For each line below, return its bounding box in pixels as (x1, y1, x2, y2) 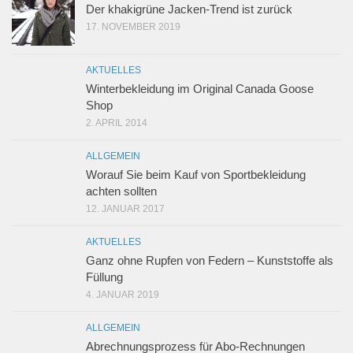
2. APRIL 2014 (86, 117, 147, 128)
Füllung (86, 270, 123, 284)
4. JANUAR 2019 (86, 289, 159, 300)
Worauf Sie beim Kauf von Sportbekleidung (86, 168, 306, 181)
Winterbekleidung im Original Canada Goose (86, 82, 314, 95)
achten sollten (86, 184, 157, 198)
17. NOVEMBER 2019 (86, 21, 180, 32)
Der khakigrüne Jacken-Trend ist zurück (86, 2, 292, 16)
